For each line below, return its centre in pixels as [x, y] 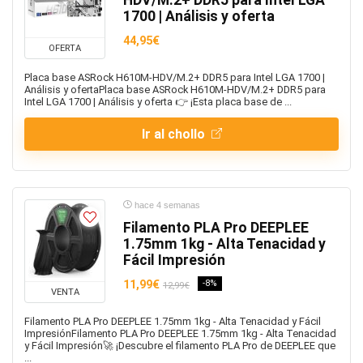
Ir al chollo [175, 134]
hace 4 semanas [166, 205]
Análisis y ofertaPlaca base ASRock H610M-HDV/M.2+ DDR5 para [175, 90]
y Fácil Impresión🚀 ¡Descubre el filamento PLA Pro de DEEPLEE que [180, 346]
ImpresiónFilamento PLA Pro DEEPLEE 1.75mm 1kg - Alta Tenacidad [180, 333]
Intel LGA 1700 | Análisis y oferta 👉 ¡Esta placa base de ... [158, 102]
